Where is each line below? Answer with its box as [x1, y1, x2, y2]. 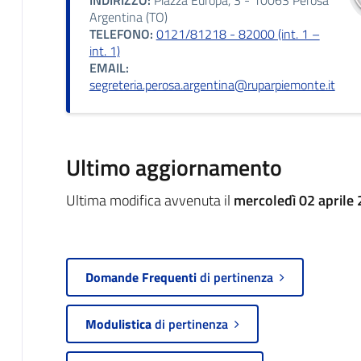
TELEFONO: [89, 23, 153, 44]
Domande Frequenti [85, 267, 200, 287]
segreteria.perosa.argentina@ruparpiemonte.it [89, 74, 335, 94]
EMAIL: [89, 57, 129, 77]
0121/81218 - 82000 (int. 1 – [156, 23, 320, 44]
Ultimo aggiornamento [65, 149, 282, 185]
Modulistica [85, 313, 151, 334]
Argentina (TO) [89, 6, 168, 27]
